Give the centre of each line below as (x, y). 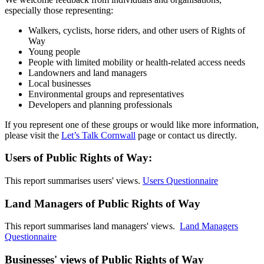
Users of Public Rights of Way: (78, 158)
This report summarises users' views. (74, 180)
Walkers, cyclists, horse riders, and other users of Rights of (137, 30)
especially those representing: (59, 10)
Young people (54, 51)
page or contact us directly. (186, 135)
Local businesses (60, 83)
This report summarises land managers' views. (92, 226)
